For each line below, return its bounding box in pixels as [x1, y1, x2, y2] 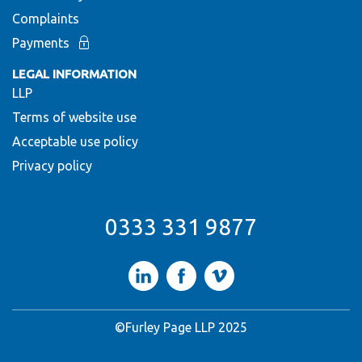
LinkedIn [142, 259, 191, 275]
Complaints [12, 11, 79, 26]
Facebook [180, 259, 236, 275]
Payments [12, 35, 69, 50]
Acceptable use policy [12, 133, 138, 149]
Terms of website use [12, 109, 137, 124]
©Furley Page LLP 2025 [115, 319, 247, 335]
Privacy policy [12, 158, 92, 173]
